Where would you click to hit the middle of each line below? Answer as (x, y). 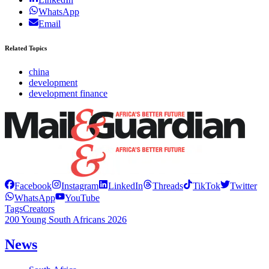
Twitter (243, 186)
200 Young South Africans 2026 (66, 219)
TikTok (207, 186)
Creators (39, 208)
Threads (168, 186)
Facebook (33, 186)
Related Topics (26, 48)
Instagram (80, 186)
